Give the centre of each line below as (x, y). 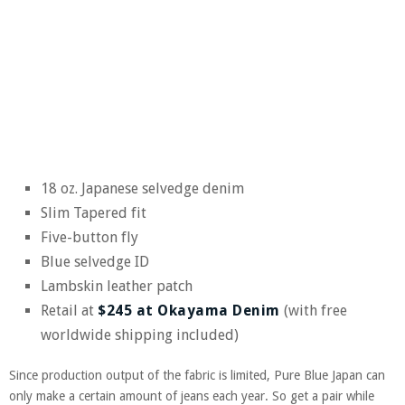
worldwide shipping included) (140, 334)
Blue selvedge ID (95, 261)
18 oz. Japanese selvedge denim (142, 188)
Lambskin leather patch (117, 286)
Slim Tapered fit (94, 212)
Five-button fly (89, 237)
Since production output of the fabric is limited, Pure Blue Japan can (197, 375)
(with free (313, 310)
